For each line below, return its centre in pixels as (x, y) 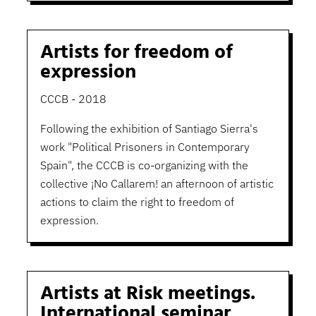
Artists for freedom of (136, 53)
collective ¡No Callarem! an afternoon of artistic (157, 184)
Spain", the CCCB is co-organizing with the (144, 165)
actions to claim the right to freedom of (137, 202)
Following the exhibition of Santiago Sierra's (149, 129)
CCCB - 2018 (73, 99)
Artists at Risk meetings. (147, 294)
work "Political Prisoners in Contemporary (145, 147)
